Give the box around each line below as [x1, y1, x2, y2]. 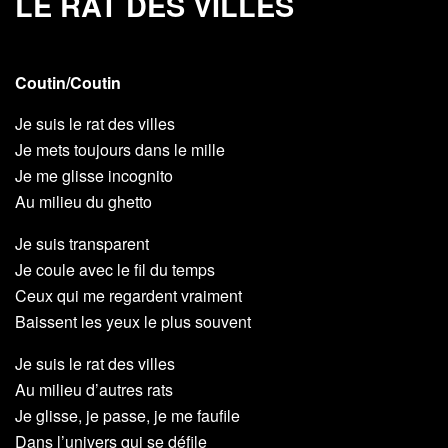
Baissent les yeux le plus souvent [15, 310, 251, 334]
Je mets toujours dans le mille [15, 138, 225, 162]
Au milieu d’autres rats [15, 378, 173, 402]
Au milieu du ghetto [15, 190, 152, 214]
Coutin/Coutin [15, 71, 121, 95]
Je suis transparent [15, 232, 149, 256]
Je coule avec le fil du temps [15, 258, 215, 282]
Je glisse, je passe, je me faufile [15, 404, 240, 428]
